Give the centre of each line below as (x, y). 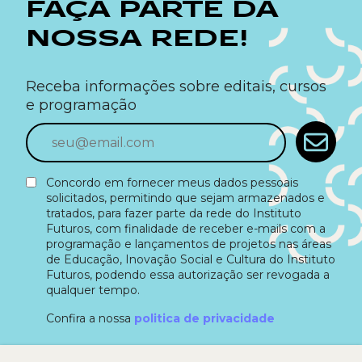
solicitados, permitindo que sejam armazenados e (185, 198)
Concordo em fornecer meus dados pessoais (172, 183)
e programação (81, 105)
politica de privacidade (204, 319)
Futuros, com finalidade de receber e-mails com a (186, 229)
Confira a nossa (90, 319)
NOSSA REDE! (137, 39)
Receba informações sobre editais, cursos (176, 87)
